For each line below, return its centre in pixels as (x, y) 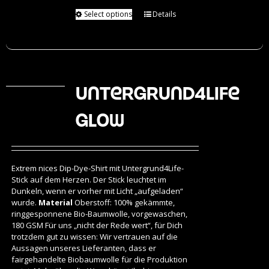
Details (164, 14)
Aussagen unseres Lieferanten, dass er (83, 248)
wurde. (25, 203)
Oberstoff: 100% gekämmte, (123, 203)
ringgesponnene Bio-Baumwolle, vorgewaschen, (99, 214)
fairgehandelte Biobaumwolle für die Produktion (99, 260)
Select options (108, 14)
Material (55, 203)
